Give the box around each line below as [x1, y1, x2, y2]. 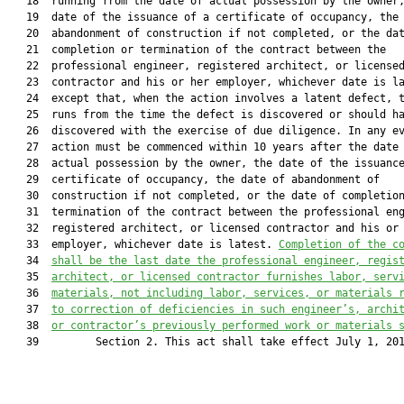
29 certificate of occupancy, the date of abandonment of [7, 173, 380, 186]
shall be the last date [51, 254, 197, 267]
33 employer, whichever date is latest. [7, 238, 279, 251]
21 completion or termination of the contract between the [7, 43, 386, 56]
